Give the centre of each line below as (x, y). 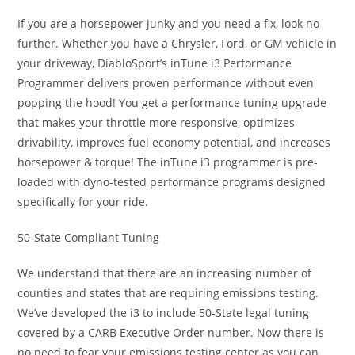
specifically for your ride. (83, 202)
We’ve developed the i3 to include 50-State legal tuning (164, 313)
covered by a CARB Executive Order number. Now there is (171, 332)
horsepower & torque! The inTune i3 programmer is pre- (168, 162)
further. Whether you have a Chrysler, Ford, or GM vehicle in (177, 43)
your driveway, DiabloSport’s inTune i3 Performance (155, 63)
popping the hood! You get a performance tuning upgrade (172, 103)
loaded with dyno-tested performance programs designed (172, 182)
